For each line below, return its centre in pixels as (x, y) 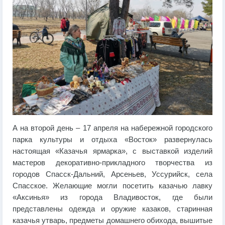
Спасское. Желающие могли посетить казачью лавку (113, 186)
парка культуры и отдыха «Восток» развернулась (113, 140)
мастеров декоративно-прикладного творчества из (113, 163)
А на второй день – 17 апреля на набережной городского (113, 128)
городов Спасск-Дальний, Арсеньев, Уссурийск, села (113, 175)
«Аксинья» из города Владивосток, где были (113, 198)
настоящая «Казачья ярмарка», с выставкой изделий (113, 151)
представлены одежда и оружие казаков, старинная (113, 209)
